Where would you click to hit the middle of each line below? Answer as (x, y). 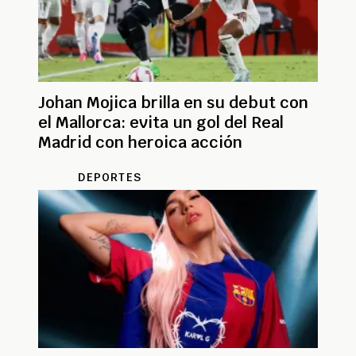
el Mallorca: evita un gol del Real (161, 122)
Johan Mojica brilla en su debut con (173, 102)
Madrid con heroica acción (140, 142)
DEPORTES (110, 177)
